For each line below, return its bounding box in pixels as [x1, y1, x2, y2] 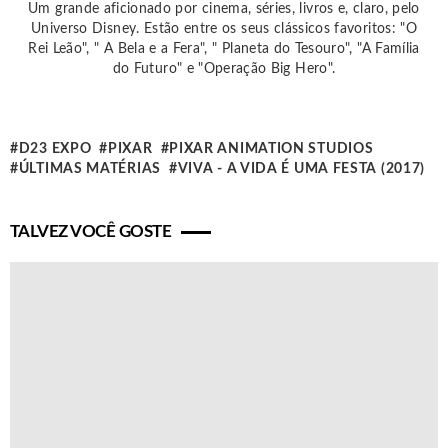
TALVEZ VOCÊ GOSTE [10, 222, 172, 240]
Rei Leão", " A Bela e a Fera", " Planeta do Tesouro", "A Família [28, 41, 420, 56]
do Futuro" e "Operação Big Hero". [112, 61, 336, 76]
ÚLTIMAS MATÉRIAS [18, 161, 161, 176]
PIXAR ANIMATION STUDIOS [169, 141, 374, 156]
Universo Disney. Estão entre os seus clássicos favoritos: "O [30, 21, 417, 36]
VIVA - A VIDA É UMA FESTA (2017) [177, 161, 426, 176]
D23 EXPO [18, 141, 92, 156]
